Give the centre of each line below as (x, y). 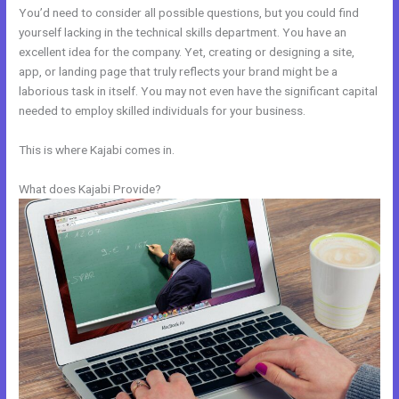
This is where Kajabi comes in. (97, 149)
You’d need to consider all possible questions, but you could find (189, 12)
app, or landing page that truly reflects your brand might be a (179, 71)
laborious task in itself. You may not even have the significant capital (199, 90)
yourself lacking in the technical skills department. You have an (183, 32)
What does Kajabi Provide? (90, 188)
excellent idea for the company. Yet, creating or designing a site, (187, 51)
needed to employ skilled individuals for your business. (163, 110)
